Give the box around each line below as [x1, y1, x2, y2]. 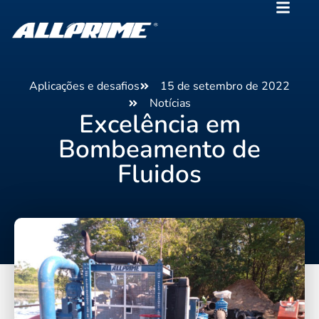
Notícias [149, 95, 191, 111]
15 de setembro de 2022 [160, 78, 291, 94]
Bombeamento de [58, 132, 261, 166]
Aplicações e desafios [28, 78, 140, 94]
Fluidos [117, 157, 202, 191]
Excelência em [78, 108, 241, 141]
